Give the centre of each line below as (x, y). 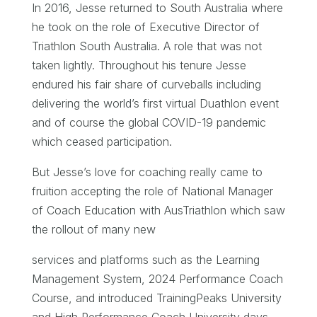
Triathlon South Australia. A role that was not (146, 46)
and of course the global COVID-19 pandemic (149, 122)
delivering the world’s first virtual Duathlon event (155, 103)
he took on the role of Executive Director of (145, 27)
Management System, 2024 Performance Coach (157, 278)
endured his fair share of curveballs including (146, 84)
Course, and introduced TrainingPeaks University (156, 298)
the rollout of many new (93, 229)
